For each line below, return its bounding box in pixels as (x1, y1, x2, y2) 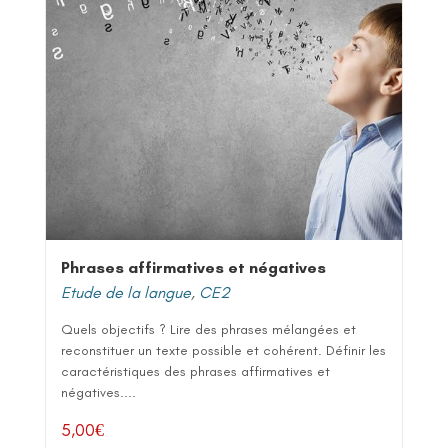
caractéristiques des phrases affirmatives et (61, 362, 330, 380)
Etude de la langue (61, 282, 191, 302)
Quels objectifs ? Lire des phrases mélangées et (61, 320, 356, 338)
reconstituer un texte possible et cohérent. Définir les (61, 341, 386, 359)
